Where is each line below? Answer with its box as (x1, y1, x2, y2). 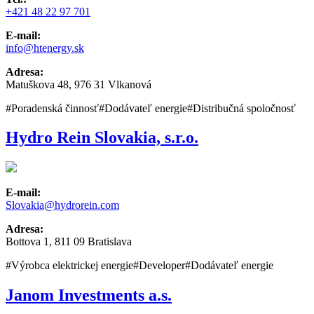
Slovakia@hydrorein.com (6, 199, 119, 212)
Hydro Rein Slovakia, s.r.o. (6, 128, 198, 147)
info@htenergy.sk (6, 41, 84, 54)
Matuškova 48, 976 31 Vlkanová (6, 78, 151, 90)
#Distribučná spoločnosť (187, 102, 296, 114)
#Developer (133, 259, 185, 272)
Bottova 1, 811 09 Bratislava (6, 235, 132, 248)
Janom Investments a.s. (6, 286, 172, 305)
